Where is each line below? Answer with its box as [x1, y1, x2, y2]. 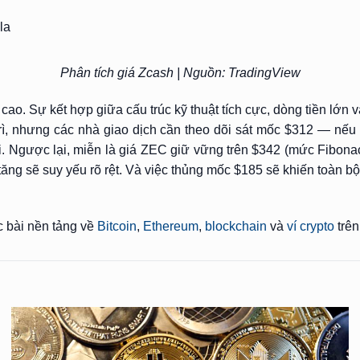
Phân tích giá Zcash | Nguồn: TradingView [59, 65, 301, 80]
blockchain [204, 219, 267, 234]
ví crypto [286, 219, 334, 234]
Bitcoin [96, 219, 137, 234]
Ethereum [142, 219, 198, 234]
